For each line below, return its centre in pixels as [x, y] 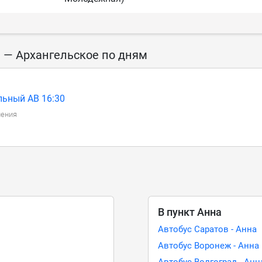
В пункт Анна [190, 212]
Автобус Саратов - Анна [208, 229]
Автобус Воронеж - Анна [209, 246]
